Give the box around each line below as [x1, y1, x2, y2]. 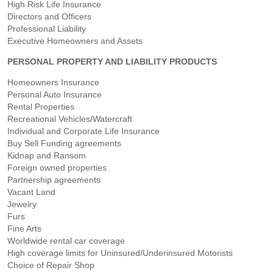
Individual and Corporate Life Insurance [7, 126, 160, 136]
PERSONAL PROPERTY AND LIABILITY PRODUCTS [7, 56, 217, 66]
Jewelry [7, 199, 37, 209]
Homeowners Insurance [7, 77, 99, 87]
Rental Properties [7, 101, 74, 112]
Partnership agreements [7, 174, 101, 185]
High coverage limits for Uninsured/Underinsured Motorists [7, 247, 233, 258]
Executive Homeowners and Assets [7, 35, 143, 46]
